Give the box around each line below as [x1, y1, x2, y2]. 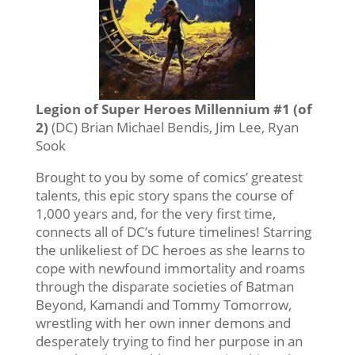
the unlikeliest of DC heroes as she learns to [35, 240, 305, 259]
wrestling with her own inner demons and [35, 313, 291, 332]
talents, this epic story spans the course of [35, 185, 293, 204]
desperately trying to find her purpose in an [35, 331, 303, 350]
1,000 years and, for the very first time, [35, 204, 276, 223]
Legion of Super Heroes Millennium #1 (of [35, 99, 312, 118]
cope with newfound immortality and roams [35, 258, 305, 277]
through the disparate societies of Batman [35, 277, 294, 296]
